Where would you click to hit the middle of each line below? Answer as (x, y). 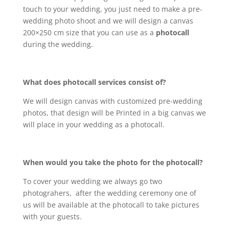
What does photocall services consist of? (94, 82)
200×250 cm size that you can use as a (89, 32)
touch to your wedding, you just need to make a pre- (112, 9)
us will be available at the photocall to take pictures (111, 205)
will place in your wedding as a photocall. (94, 124)
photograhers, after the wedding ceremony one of (109, 193)
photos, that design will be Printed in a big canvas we (114, 113)
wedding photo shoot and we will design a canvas (108, 21)
